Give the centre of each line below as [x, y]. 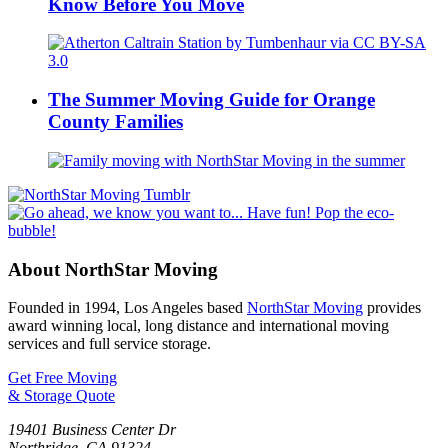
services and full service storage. [109, 344]
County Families [115, 122]
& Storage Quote [61, 396]
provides [392, 308]
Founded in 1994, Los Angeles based [127, 308]
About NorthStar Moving [113, 269]
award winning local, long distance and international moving [198, 326]
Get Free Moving [62, 378]
